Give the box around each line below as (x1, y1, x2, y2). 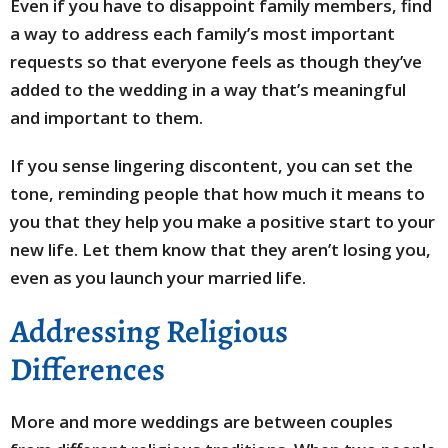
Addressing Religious (10, 309, 288, 353)
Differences (10, 347, 165, 391)
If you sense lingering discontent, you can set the (10, 154, 413, 177)
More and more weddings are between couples (10, 410, 393, 433)
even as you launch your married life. (10, 266, 306, 289)
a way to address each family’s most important (10, 22, 395, 45)
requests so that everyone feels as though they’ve (10, 50, 422, 73)
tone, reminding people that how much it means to (10, 182, 425, 205)
